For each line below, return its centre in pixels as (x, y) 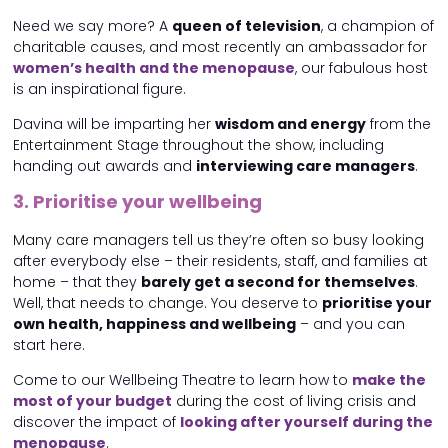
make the (389, 380)
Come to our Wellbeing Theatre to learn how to (182, 380)
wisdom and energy (290, 124)
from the (398, 124)
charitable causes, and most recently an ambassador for (220, 47)
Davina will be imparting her (114, 124)
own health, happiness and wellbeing (154, 324)
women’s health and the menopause (154, 68)
